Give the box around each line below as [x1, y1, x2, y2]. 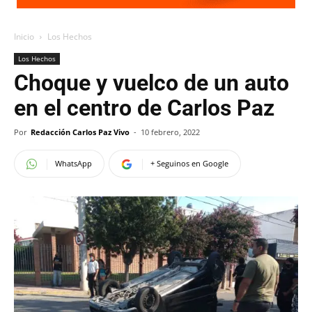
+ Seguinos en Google [150, 158, 228, 169]
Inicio [14, 31, 34, 42]
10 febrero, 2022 [141, 127, 200, 137]
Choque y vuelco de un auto [14, 70, 289, 96]
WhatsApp [55, 158, 92, 169]
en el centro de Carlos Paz [14, 95, 274, 121]
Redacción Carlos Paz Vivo [31, 127, 130, 137]
